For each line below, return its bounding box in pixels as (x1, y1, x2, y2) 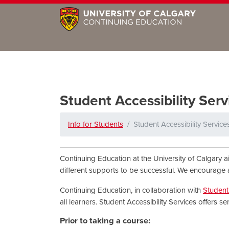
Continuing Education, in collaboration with (60, 185, 203, 195)
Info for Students (68, 119, 123, 129)
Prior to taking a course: (60, 215, 150, 226)
